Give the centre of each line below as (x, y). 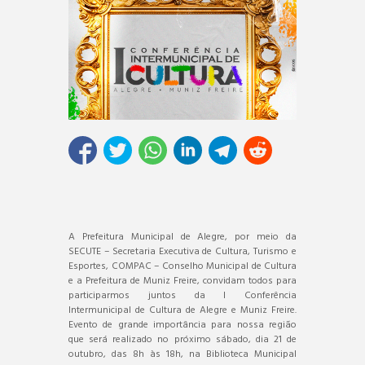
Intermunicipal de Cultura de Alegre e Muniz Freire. (182, 310)
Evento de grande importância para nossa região (182, 325)
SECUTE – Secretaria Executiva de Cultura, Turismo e (182, 251)
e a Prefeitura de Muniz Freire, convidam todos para (182, 281)
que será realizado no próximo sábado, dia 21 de (182, 339)
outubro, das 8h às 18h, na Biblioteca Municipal (182, 354)
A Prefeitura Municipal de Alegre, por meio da (182, 237)
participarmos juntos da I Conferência (182, 295)
